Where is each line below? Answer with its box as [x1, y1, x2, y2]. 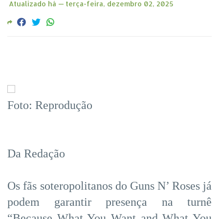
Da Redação [7, 147, 65, 160]
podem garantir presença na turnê [7, 195, 212, 208]
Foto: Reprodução [7, 98, 92, 111]
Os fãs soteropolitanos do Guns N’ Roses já [7, 179, 212, 192]
